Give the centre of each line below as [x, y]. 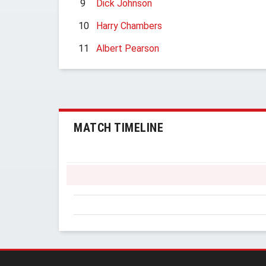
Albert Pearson [128, 48]
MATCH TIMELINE [118, 128]
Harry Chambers [129, 26]
